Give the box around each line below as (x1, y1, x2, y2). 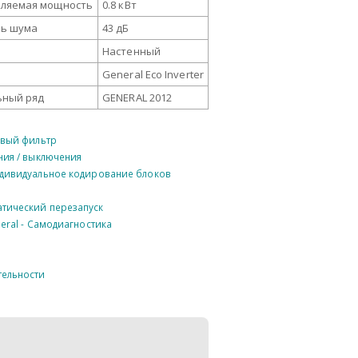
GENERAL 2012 (102, 90, 173, 105)
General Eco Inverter (102, 67, 204, 82)
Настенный (102, 44, 161, 58)
